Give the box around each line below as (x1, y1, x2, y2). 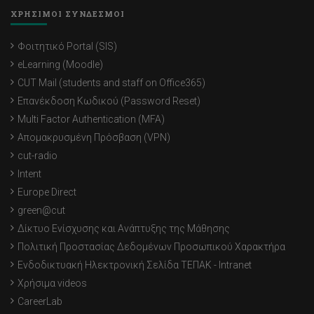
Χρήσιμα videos (18, 278, 87, 289)
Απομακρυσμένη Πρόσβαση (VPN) (18, 132, 170, 144)
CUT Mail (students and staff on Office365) (18, 77, 205, 89)
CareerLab (18, 296, 62, 308)
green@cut (18, 205, 65, 217)
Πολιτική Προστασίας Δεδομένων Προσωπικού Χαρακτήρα (18, 241, 285, 253)
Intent (18, 168, 41, 180)
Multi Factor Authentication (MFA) (18, 114, 165, 125)
